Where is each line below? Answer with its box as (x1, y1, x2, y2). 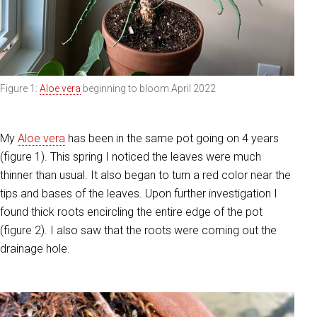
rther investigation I (183, 187, 277, 201)
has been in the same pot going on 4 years (65, 132, 279, 146)
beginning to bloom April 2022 (81, 83, 216, 95)
